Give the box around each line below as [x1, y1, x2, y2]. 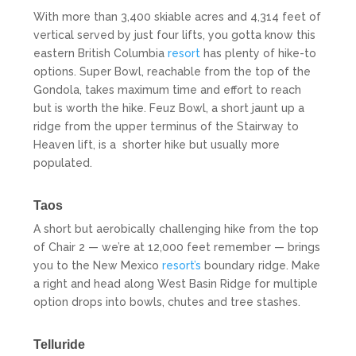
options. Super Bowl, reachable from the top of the [33, 64, 311, 78]
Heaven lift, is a [33, 137, 117, 151]
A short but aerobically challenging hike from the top [33, 222, 319, 235]
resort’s [162, 258, 202, 272]
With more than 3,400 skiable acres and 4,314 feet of [33, 10, 322, 23]
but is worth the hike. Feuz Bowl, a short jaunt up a [33, 101, 305, 114]
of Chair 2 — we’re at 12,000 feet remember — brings [33, 240, 321, 253]
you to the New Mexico [33, 258, 163, 272]
